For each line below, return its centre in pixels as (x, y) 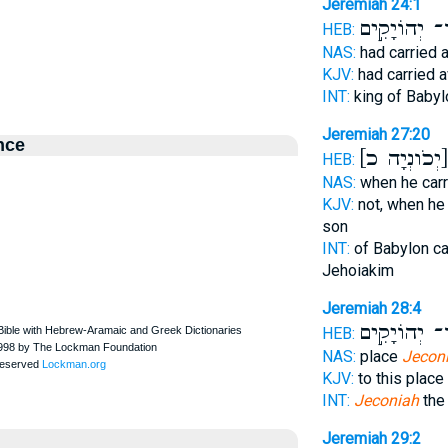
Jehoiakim (357, 270)
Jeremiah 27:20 (375, 134)
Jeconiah (386, 400)
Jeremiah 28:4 (371, 308)
